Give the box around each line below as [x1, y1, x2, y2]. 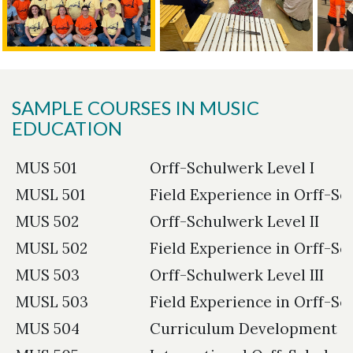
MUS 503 [16, 266, 80, 285]
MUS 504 [16, 319, 80, 339]
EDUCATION [12, 117, 122, 140]
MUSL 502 [16, 239, 87, 258]
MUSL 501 [16, 185, 85, 205]
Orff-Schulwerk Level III [150, 266, 324, 285]
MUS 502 [16, 212, 79, 232]
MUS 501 [16, 158, 76, 178]
